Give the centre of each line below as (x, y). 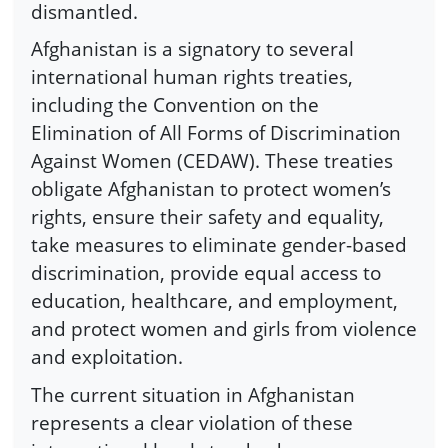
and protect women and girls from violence (224, 329)
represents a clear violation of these (192, 422)
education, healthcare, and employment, (214, 301)
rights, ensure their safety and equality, (207, 217)
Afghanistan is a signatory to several (192, 49)
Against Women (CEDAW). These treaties (212, 161)
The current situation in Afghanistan (193, 394)
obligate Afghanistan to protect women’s (211, 189)
